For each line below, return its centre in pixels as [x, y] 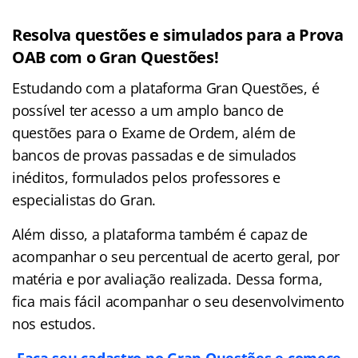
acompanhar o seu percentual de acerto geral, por [176, 256]
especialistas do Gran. [84, 199]
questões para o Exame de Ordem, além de [154, 132]
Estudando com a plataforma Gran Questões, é [166, 88]
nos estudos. [54, 323]
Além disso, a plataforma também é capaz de [160, 234]
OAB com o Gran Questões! [115, 57]
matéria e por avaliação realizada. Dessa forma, [167, 278]
